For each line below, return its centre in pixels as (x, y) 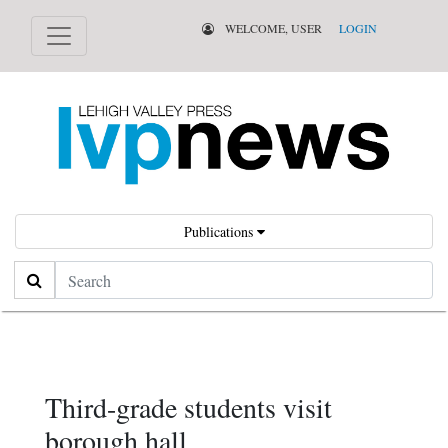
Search (35, 274)
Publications (220, 232)
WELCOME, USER (271, 28)
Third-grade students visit (188, 407)
